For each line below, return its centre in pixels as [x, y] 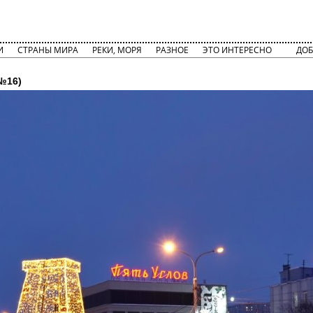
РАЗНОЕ [172, 50]
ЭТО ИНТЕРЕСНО [237, 50]
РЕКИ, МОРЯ [117, 50]
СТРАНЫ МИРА [48, 50]
